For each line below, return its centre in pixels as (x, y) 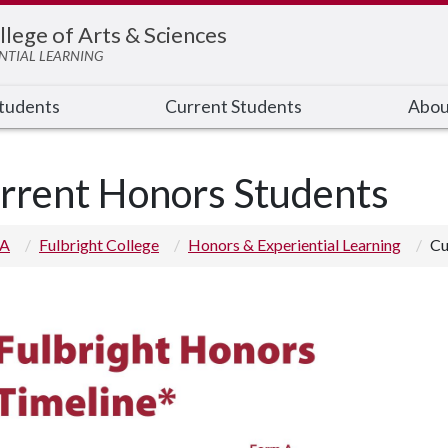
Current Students (234, 106)
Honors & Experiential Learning (294, 244)
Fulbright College (99, 244)
